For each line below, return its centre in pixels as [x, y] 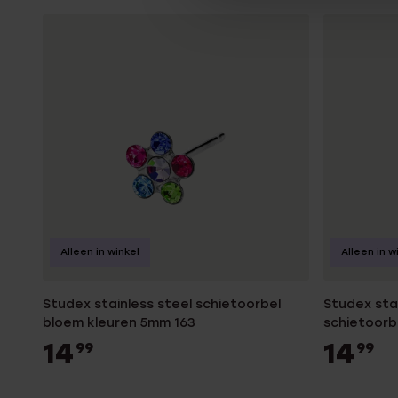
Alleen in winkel [100, 252]
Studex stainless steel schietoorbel [162, 304]
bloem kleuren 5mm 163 [119, 323]
